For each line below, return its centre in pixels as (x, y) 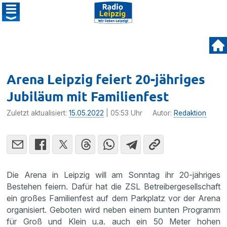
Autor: (163, 113)
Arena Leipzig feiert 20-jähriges (106, 79)
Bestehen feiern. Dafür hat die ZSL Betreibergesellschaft (113, 186)
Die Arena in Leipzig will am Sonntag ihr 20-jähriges (113, 175)
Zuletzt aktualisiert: (38, 113)
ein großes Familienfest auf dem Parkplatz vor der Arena (113, 198)
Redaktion (190, 113)
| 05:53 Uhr (123, 113)
